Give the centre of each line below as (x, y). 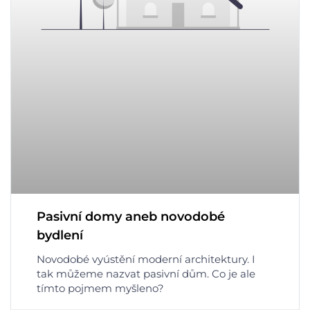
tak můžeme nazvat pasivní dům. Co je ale (146, 274)
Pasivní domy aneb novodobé (131, 217)
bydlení (60, 236)
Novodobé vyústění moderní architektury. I (146, 259)
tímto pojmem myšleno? (100, 289)
